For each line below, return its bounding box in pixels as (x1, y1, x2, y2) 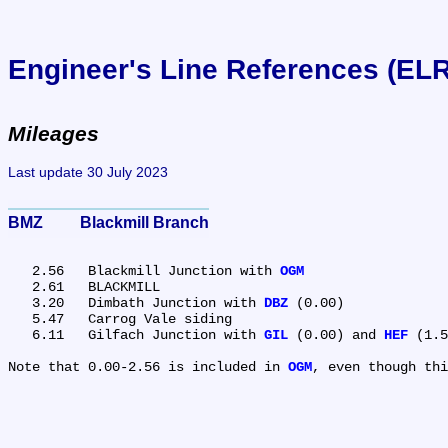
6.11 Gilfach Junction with (88, 326, 264, 343)
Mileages (8, 122, 99, 146)
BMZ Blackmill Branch (80, 213, 209, 232)
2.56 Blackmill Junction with (88, 262, 280, 279)
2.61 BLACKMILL (8, 278, 32, 295)
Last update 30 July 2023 (8, 163, 168, 180)
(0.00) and (288, 326, 384, 343)
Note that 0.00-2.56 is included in (8, 358, 288, 375)
